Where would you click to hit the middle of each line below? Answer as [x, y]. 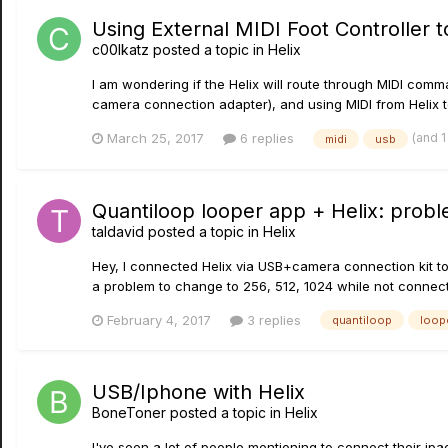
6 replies [265, 138]
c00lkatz [120, 50]
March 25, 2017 [155, 138]
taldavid [118, 231]
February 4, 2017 [159, 319]
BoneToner [129, 413]
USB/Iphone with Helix [198, 392]
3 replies [272, 319]
